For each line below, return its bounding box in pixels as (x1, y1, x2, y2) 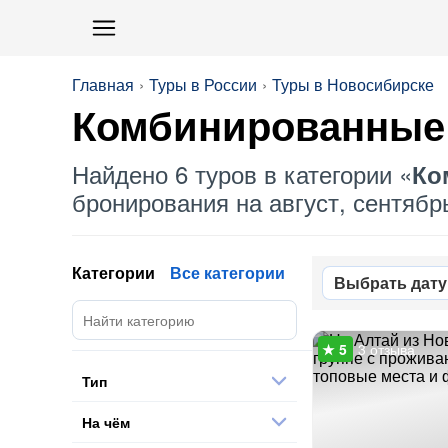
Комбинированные (72, 105, 445, 149)
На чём (82, 411, 130, 432)
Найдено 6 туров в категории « (72, 156, 412, 191)
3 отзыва (358, 339, 415, 359)
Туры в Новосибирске (272, 73, 434, 96)
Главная (72, 73, 134, 96)
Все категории (170, 261, 285, 284)
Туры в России (149, 73, 257, 96)
